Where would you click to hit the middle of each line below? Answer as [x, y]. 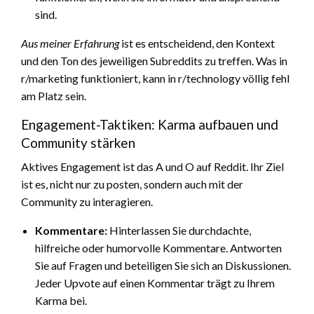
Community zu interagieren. [87, 201]
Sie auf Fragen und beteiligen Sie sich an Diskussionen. [163, 265]
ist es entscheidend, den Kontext [197, 43]
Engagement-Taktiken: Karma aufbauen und [150, 124]
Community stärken [78, 142]
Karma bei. [61, 300]
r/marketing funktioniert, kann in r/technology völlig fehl [155, 78]
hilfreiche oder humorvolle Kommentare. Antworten [158, 247]
